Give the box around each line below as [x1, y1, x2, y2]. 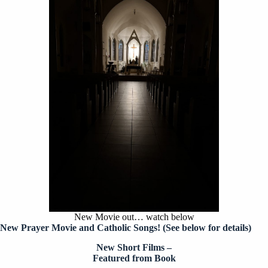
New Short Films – [96, 242, 172, 253]
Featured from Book [92, 253, 176, 264]
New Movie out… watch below [74, 212, 194, 223]
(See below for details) [163, 223, 251, 233]
